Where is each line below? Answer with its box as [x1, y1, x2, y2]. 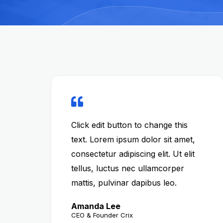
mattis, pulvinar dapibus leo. [71, 178, 177, 188]
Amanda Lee [71, 201, 120, 211]
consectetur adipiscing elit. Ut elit [71, 149, 195, 159]
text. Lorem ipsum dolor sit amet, [71, 134, 195, 144]
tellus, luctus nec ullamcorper [71, 163, 184, 173]
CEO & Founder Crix [71, 211, 133, 219]
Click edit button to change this [71, 120, 188, 130]
